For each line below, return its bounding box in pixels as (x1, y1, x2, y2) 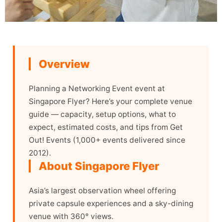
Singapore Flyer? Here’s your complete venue (29, 97, 192, 107)
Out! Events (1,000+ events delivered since (29, 135, 185, 145)
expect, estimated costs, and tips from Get (29, 122, 183, 132)
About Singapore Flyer (39, 160, 159, 173)
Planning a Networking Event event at (29, 84, 165, 94)
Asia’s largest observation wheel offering (29, 186, 176, 196)
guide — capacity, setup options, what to (29, 110, 176, 119)
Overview (39, 57, 90, 71)
